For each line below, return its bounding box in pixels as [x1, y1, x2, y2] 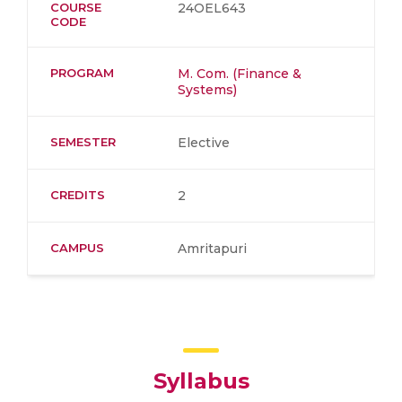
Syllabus [153, 368, 249, 394]
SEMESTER [50, 135, 116, 149]
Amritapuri [178, 240, 247, 257]
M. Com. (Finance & [178, 66, 301, 82]
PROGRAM [50, 66, 114, 80]
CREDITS [50, 188, 105, 202]
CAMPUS [50, 240, 104, 255]
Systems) [178, 82, 237, 98]
